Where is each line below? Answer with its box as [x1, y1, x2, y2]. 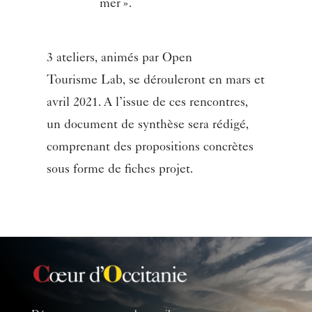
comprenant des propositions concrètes [47, 141, 254, 155]
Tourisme [47, 75, 98, 88]
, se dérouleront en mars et [123, 75, 265, 88]
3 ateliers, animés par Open [47, 52, 193, 65]
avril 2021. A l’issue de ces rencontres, [47, 97, 249, 110]
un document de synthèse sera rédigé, [47, 119, 249, 132]
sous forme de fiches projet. [47, 164, 194, 177]
